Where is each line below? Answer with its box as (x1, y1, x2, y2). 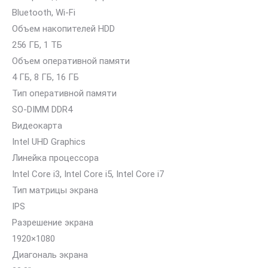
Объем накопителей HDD (12, 23, 115, 34)
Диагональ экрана (12, 249, 88, 260)
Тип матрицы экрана (12, 185, 98, 196)
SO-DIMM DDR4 (12, 104, 72, 115)
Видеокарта (12, 120, 62, 131)
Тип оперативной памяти (12, 88, 117, 99)
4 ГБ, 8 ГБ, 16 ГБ (12, 72, 79, 83)
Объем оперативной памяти (12, 56, 130, 66)
